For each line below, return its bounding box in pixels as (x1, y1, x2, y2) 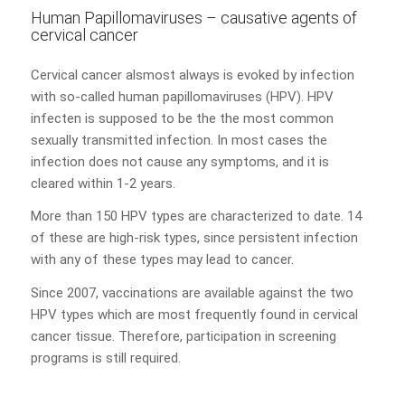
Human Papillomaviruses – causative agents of (30, 7, 357, 27)
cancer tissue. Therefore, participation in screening (30, 328, 336, 344)
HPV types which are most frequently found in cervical (30, 306, 358, 323)
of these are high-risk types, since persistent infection (30, 230, 358, 247)
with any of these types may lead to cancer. (30, 251, 294, 268)
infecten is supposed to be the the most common (30, 109, 334, 127)
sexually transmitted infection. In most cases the (30, 131, 327, 148)
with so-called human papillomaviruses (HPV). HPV (30, 88, 334, 105)
